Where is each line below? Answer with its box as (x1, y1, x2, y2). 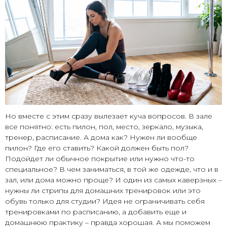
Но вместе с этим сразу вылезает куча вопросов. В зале (5, 111, 212, 121)
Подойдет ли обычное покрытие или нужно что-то (5, 154, 195, 164)
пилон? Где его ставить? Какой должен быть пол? (5, 143, 188, 153)
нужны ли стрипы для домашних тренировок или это (5, 186, 201, 196)
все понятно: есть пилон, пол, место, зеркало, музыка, (5, 122, 203, 132)
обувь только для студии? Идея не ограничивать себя (5, 197, 205, 206)
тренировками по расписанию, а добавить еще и (5, 207, 186, 217)
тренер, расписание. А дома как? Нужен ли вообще (5, 133, 197, 142)
